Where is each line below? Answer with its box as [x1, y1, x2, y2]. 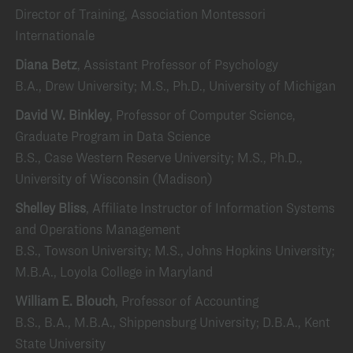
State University [15, 335, 106, 351]
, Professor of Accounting [115, 292, 258, 309]
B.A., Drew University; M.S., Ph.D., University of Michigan [15, 77, 336, 94]
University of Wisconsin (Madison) [15, 170, 213, 187]
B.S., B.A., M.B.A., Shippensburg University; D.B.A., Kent [15, 314, 330, 330]
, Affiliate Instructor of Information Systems [86, 199, 335, 216]
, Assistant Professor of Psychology [77, 56, 278, 72]
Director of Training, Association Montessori [15, 6, 266, 22]
